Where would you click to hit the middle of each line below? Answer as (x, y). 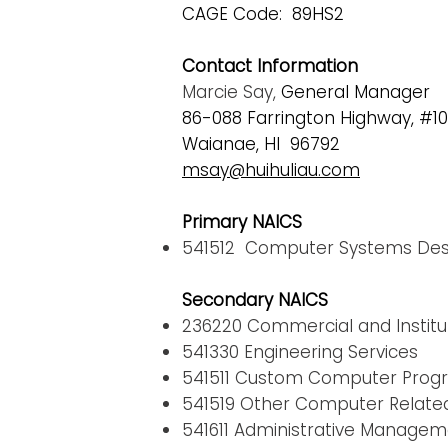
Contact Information (270, 66)
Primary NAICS (242, 222)
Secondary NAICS (255, 300)
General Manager (355, 92)
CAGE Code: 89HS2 (263, 14)
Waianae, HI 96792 (261, 144)
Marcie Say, (231, 92)
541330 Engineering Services (300, 352)
